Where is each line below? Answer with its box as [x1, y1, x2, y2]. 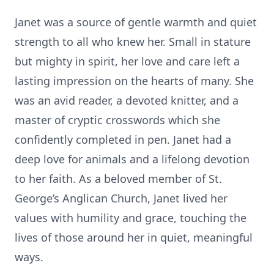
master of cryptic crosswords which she [15, 113, 220, 127]
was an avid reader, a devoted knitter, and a [15, 93, 239, 108]
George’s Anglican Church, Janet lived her [15, 191, 228, 206]
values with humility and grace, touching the [15, 210, 246, 225]
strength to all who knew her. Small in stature [15, 34, 251, 49]
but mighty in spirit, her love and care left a [15, 54, 240, 68]
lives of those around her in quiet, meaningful [15, 230, 253, 245]
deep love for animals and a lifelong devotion [15, 152, 250, 166]
